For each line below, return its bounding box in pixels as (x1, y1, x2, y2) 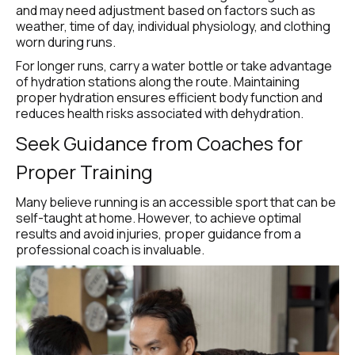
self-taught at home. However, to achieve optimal (16, 209, 301, 227)
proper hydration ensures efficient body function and (16, 89, 323, 107)
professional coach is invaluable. (16, 241, 204, 259)
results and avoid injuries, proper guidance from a (16, 225, 301, 243)
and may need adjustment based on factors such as (16, 2, 315, 20)
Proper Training (16, 158, 153, 185)
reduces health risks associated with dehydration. (16, 105, 303, 123)
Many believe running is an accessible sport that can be (16, 193, 336, 212)
